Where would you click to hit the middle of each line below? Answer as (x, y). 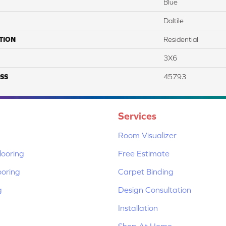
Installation (138, 208)
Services (137, 116)
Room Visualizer (147, 135)
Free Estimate (144, 153)
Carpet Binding (146, 171)
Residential (181, 39)
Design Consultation (155, 189)
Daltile (174, 20)
